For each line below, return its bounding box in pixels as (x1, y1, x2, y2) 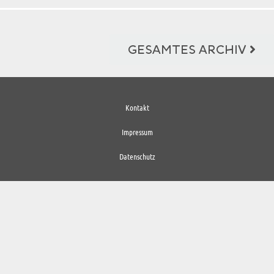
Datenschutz (119, 151, 155, 162)
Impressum (121, 127, 153, 138)
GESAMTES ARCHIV (128, 42, 246, 57)
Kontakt (125, 102, 149, 113)
